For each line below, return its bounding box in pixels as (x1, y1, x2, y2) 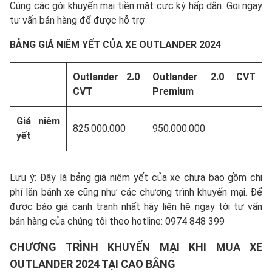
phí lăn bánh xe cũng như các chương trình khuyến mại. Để (10, 186, 262, 199)
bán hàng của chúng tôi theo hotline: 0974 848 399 (10, 216, 225, 228)
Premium (152, 86, 194, 98)
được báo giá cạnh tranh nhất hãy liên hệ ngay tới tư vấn (10, 201, 262, 213)
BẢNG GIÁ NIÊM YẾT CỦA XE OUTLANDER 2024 (10, 39, 221, 51)
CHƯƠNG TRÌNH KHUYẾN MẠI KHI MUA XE (10, 240, 262, 254)
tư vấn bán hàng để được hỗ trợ (10, 15, 144, 27)
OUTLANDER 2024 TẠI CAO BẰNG (10, 257, 175, 271)
